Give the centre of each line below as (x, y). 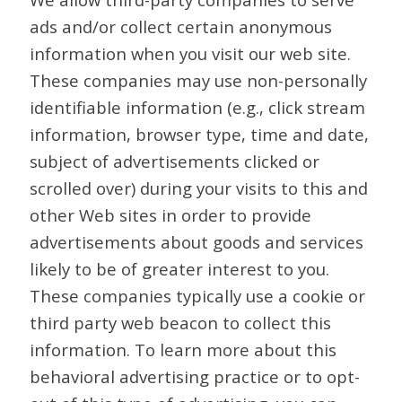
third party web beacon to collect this (181, 323)
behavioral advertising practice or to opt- (195, 377)
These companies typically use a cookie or (198, 296)
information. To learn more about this (184, 350)
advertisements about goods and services (197, 242)
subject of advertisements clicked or (175, 162)
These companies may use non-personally (199, 81)
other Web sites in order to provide (171, 215)
